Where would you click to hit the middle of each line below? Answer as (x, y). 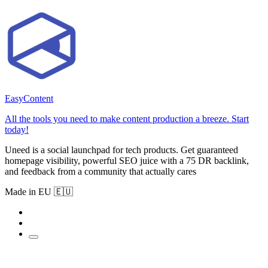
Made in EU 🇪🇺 (39, 192)
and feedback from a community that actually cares (100, 172)
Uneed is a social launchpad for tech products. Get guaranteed (121, 150)
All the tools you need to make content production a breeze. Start (127, 119)
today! (17, 130)
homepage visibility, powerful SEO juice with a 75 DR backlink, (127, 161)
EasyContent (29, 99)
